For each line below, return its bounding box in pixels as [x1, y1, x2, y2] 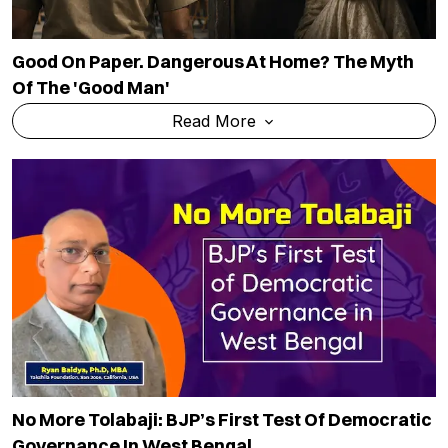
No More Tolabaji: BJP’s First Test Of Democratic [12, 407, 432, 431]
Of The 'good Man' [12, 75, 170, 99]
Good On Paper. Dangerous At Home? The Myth [12, 49, 414, 73]
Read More [171, 110, 261, 131]
